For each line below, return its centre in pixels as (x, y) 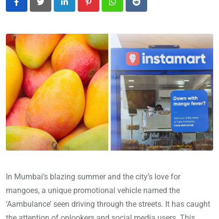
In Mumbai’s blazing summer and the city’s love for (93, 176)
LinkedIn (78, 8)
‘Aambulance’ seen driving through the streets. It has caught (108, 204)
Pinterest (103, 8)
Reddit (147, 8)
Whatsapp (129, 8)
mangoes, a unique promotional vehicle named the (93, 190)
